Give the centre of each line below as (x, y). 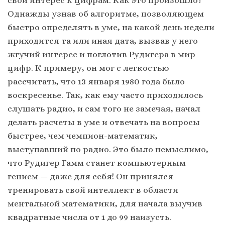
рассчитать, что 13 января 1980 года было (96, 81)
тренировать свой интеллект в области (93, 190)
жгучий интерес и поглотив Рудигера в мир (101, 54)
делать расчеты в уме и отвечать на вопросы (104, 122)
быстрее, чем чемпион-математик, (83, 135)
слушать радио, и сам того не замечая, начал (104, 108)
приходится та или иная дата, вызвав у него (103, 40)
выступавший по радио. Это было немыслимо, (108, 149)
